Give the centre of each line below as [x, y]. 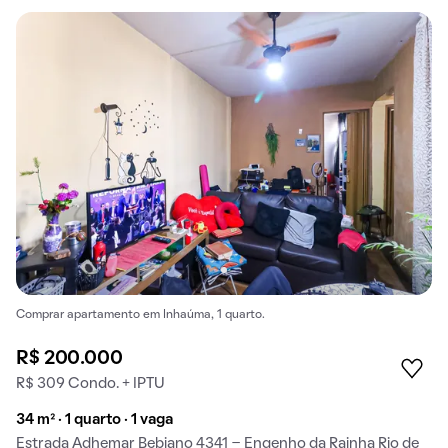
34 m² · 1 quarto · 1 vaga [94, 419]
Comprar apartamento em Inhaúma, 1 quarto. [140, 314]
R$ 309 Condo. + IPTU [90, 383]
